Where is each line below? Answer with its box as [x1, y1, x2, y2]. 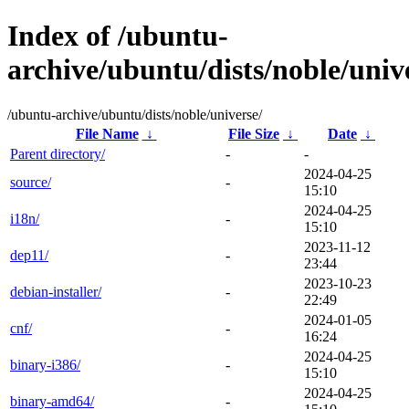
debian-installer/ [10, 283, 101, 299]
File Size [228, 125, 279, 142]
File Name [75, 125, 139, 142]
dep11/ [10, 246, 48, 263]
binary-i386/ [10, 356, 80, 372]
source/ [10, 173, 51, 190]
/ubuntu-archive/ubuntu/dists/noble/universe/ [7, 106, 262, 122]
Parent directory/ [10, 145, 105, 162]
